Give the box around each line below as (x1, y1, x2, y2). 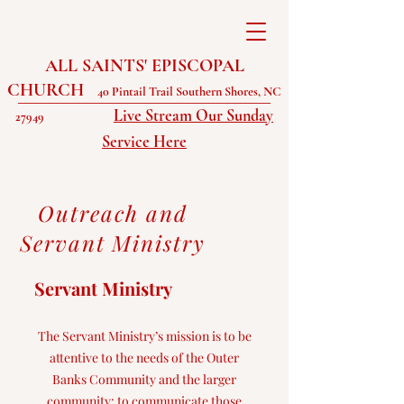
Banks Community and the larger (52, 371, 236, 388)
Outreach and (38, 198, 188, 227)
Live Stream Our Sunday (114, 106, 273, 125)
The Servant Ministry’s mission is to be (37, 327, 252, 344)
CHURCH (7, 79, 84, 101)
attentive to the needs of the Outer (50, 349, 239, 366)
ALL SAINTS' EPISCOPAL (44, 55, 244, 77)
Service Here (102, 132, 187, 151)
